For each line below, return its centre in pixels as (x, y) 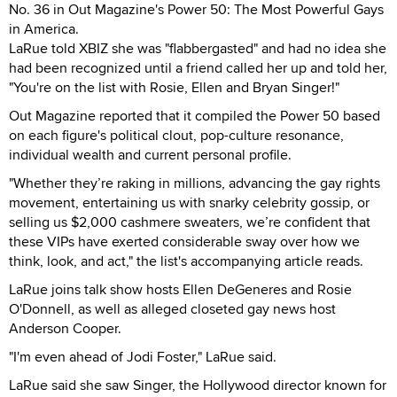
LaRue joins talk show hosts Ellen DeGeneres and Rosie (180, 289)
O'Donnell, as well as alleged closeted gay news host (172, 308)
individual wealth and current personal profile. (150, 154)
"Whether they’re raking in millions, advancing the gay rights (195, 183)
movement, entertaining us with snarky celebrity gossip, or (189, 202)
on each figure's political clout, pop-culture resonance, (176, 135)
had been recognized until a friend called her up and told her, (198, 67)
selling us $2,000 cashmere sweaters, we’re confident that (190, 222)
